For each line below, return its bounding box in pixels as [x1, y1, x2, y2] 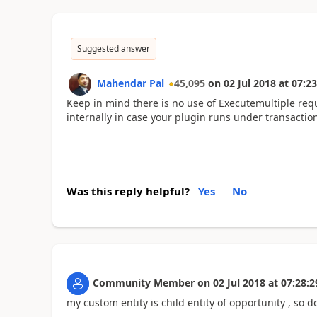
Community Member [92, 275, 195, 289]
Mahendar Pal [96, 76, 164, 90]
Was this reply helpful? [66, 183, 190, 198]
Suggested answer [76, 42, 150, 54]
